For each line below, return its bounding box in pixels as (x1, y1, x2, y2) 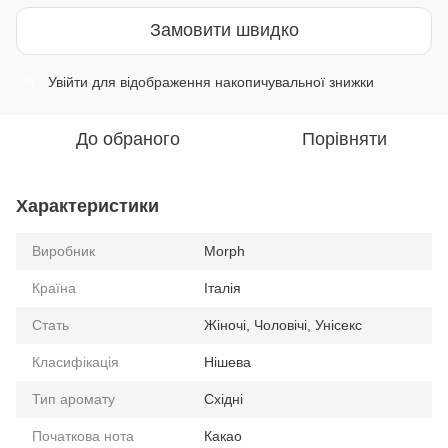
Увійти (48, 73, 88, 90)
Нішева (204, 353, 251, 370)
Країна (32, 279, 76, 296)
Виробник (32, 242, 95, 259)
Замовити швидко (149, 20, 299, 41)
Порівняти (301, 128, 387, 149)
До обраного (76, 128, 180, 149)
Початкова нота (32, 427, 134, 444)
